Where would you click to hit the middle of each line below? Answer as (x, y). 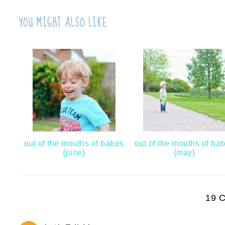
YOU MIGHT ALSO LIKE (63, 23)
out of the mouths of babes (74, 144)
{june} (74, 153)
